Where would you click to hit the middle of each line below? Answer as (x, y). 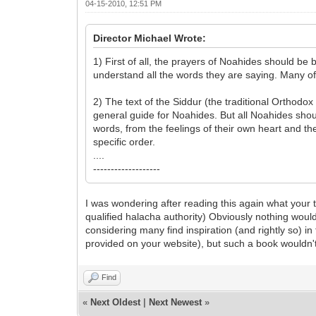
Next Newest (176, 302)
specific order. (124, 142)
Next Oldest (116, 302)
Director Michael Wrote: (150, 38)
